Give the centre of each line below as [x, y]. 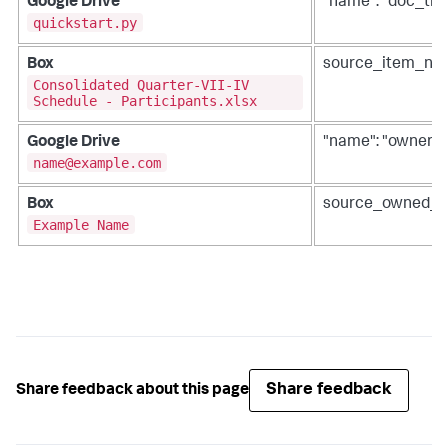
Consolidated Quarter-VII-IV [141, 84]
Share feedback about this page [132, 390]
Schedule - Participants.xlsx [145, 100]
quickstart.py [85, 22]
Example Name [81, 224]
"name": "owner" [381, 143]
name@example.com [97, 162]
